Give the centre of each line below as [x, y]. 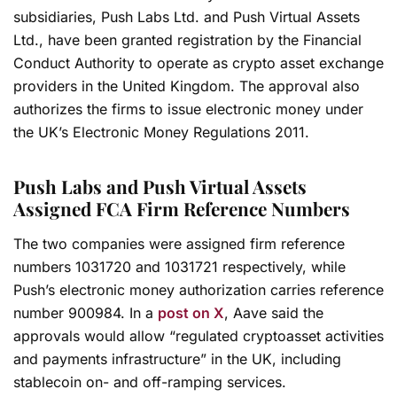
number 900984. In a [86, 312]
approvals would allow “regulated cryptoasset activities [198, 335]
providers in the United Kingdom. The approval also [187, 86]
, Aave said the [274, 312]
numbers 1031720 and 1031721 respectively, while [179, 266]
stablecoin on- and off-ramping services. [152, 381]
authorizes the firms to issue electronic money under [188, 109]
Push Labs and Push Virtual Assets [160, 187]
